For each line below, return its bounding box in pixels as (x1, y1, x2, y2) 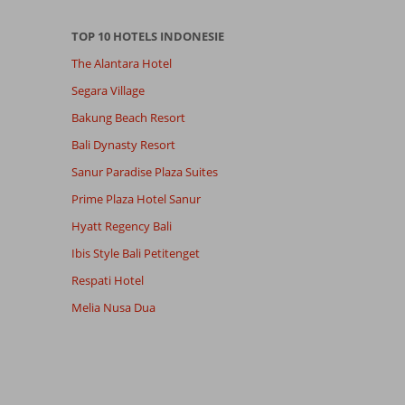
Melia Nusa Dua (71, 298, 155, 316)
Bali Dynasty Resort (71, 136, 175, 153)
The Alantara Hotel (71, 54, 172, 71)
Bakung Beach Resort (71, 108, 185, 126)
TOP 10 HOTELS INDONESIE (71, 27, 224, 44)
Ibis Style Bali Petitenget (71, 244, 200, 261)
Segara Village (71, 81, 145, 99)
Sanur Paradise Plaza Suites (71, 163, 218, 180)
